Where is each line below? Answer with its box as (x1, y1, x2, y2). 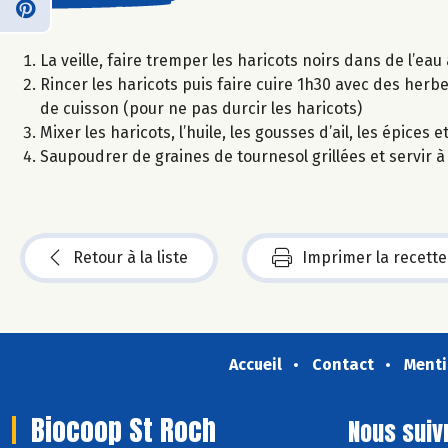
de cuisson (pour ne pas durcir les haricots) (40, 98, 362, 118)
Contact (311, 354, 374, 374)
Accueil (228, 354, 282, 374)
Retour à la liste (73, 247, 188, 267)
